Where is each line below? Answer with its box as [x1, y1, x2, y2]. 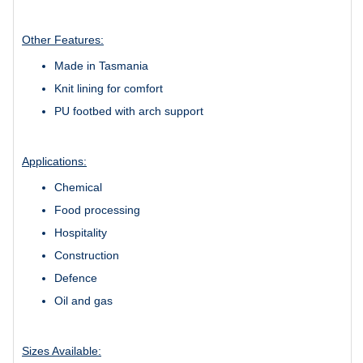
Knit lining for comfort [54, 81, 163, 95]
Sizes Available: [22, 344, 101, 357]
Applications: [22, 154, 87, 168]
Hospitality [54, 225, 107, 239]
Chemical [54, 180, 102, 194]
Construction [54, 248, 119, 262]
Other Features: [22, 32, 104, 46]
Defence [54, 271, 97, 284]
